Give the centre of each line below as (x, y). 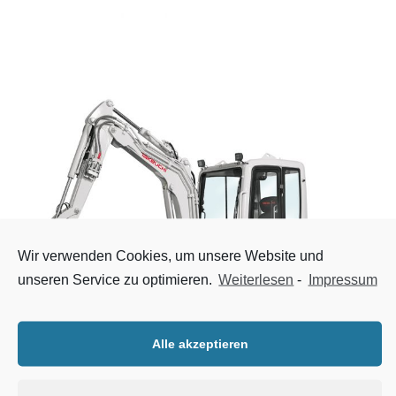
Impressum (343, 279)
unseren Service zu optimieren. (117, 279)
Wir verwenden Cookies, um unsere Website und (171, 255)
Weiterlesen (256, 279)
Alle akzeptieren (200, 343)
